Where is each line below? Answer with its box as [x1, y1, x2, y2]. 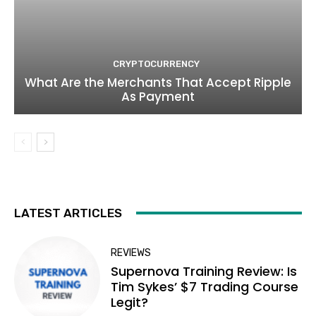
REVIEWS [111, 246, 152, 259]
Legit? [111, 293, 149, 311]
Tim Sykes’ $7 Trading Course [111, 277, 299, 296]
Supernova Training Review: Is [111, 262, 298, 280]
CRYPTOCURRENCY [113, 58, 200, 69]
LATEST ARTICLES [14, 205, 122, 220]
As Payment [121, 87, 195, 105]
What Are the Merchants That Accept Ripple [25, 73, 291, 91]
